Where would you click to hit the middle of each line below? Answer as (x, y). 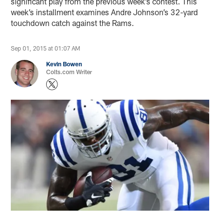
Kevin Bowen (64, 64)
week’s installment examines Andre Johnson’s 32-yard (105, 12)
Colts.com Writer (69, 72)
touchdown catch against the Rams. (73, 23)
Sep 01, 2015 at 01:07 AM (46, 48)
